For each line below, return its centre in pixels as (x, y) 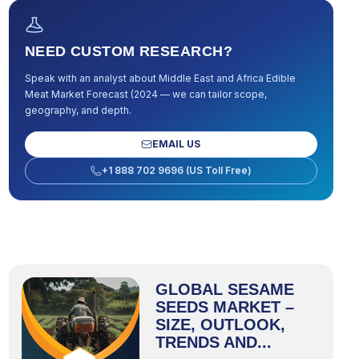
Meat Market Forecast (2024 (91, 94)
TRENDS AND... (213, 342)
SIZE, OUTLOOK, (220, 325)
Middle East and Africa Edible (227, 78)
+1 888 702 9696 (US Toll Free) (176, 170)
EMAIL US (177, 144)
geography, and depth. (78, 110)
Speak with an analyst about (91, 78)
